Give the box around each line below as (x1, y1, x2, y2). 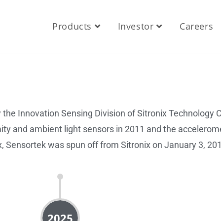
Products (52, 20, 92, 32)
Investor (117, 20, 154, 32)
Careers (179, 20, 214, 32)
